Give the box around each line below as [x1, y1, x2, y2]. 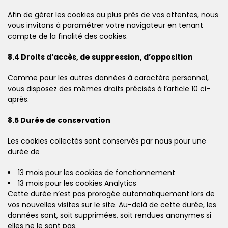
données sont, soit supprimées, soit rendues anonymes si [8, 210, 211, 220]
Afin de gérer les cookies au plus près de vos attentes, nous [8, 9, 218, 20]
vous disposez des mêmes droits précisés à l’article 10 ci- [8, 83, 210, 94]
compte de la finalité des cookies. [8, 31, 128, 41]
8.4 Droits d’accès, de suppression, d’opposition [8, 51, 193, 62]
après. [8, 94, 29, 104]
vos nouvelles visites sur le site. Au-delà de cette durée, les [8, 199, 216, 210]
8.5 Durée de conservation [8, 115, 110, 125]
